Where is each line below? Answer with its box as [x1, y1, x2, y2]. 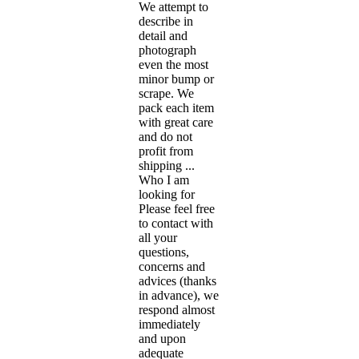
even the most [139, 57, 208, 71]
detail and [139, 28, 188, 42]
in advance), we [139, 288, 219, 302]
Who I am [139, 172, 189, 187]
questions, [139, 244, 189, 259]
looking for [139, 187, 195, 201]
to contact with [139, 216, 213, 230]
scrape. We [139, 86, 194, 100]
